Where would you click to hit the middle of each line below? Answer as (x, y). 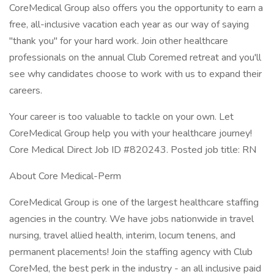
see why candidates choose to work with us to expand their (135, 74)
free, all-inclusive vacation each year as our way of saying (129, 24)
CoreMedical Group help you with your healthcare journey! (131, 133)
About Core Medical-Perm (65, 176)
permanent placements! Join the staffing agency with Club (131, 252)
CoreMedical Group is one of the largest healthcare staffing (134, 202)
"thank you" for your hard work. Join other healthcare (119, 41)
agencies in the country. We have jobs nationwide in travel (131, 219)
